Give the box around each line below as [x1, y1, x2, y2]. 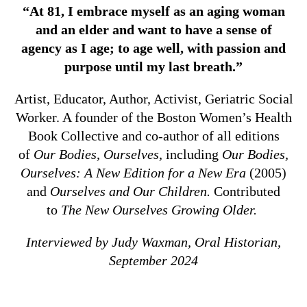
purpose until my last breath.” [64, 58, 243, 74]
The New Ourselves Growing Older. [61, 201, 257, 217]
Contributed [210, 183, 280, 199]
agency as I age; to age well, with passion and [21, 40, 286, 56]
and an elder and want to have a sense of [35, 21, 272, 37]
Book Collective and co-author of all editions [27, 127, 280, 143]
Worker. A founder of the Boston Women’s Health [15, 109, 292, 125]
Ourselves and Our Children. [50, 183, 210, 199]
